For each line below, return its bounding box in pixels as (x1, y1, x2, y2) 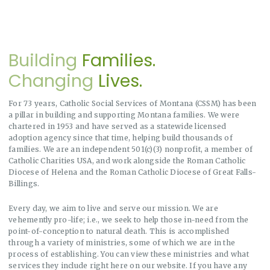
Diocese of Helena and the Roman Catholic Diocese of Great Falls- (8, 168, 256, 177)
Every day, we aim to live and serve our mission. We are (8, 204, 218, 213)
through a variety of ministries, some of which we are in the (8, 238, 235, 248)
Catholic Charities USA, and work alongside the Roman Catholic (8, 156, 246, 166)
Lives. (98, 69, 142, 93)
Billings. (8, 179, 40, 189)
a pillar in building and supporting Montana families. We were (8, 110, 240, 120)
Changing (8, 69, 98, 93)
